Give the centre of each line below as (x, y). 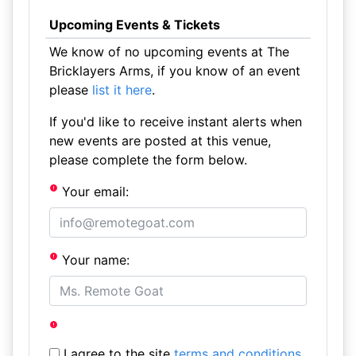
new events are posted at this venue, (160, 141)
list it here (122, 90)
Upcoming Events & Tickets (134, 25)
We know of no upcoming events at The (169, 52)
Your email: (94, 192)
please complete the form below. (148, 160)
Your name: (94, 260)
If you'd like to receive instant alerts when (175, 122)
